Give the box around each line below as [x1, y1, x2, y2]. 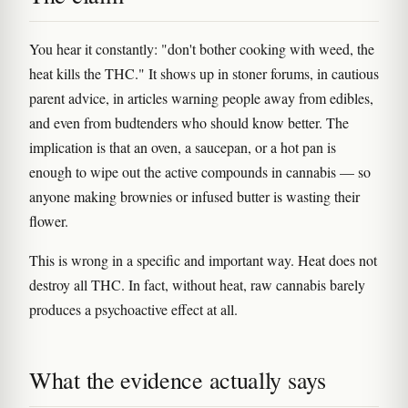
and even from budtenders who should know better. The [29, 113, 349, 132]
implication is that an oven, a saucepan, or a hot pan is [29, 138, 336, 157]
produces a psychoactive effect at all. [29, 300, 238, 319]
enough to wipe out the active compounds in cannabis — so [29, 162, 371, 181]
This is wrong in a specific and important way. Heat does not [29, 250, 377, 270]
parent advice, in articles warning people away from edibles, [29, 88, 373, 107]
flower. [29, 211, 68, 230]
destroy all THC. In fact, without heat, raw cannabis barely [29, 275, 365, 294]
